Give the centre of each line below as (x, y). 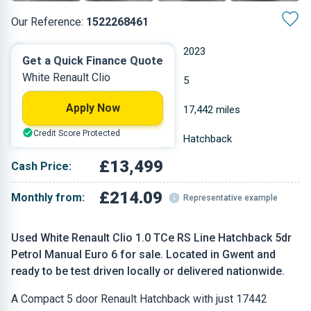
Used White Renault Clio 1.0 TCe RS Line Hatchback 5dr (151, 238)
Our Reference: (49, 22)
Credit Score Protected (77, 133)
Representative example (231, 198)
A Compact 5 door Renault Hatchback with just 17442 (139, 299)
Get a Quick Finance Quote (93, 61)
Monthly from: (48, 197)
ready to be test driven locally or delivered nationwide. (148, 271)
